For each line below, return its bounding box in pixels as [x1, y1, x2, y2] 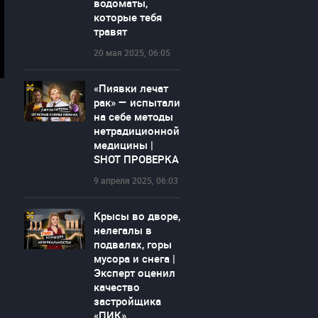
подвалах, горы [93, 237, 172, 251]
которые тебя [93, 10, 162, 24]
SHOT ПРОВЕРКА [93, 152, 179, 166]
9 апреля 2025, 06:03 [93, 175, 178, 186]
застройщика [93, 294, 161, 308]
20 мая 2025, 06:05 [93, 47, 170, 58]
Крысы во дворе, [93, 209, 180, 223]
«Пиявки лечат [93, 81, 168, 95]
